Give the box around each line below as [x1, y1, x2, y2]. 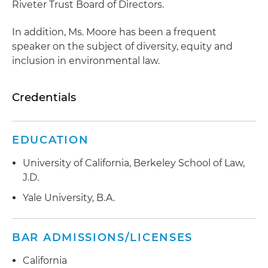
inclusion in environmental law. [12, 55, 160, 66]
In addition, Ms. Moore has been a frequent [12, 26, 217, 38]
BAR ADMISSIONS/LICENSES [12, 230, 193, 244]
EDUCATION [12, 133, 89, 147]
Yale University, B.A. [23, 191, 115, 203]
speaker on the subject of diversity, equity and [12, 41, 233, 52]
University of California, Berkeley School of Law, [23, 157, 245, 169]
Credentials [12, 90, 76, 104]
